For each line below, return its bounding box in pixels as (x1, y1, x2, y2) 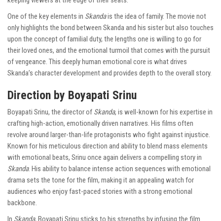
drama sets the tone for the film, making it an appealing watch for (7, 176, 194, 185)
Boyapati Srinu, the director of (7, 108, 94, 117)
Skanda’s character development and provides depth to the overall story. (7, 69, 212, 78)
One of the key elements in (7, 12, 85, 21)
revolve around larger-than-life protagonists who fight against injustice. (7, 130, 210, 140)
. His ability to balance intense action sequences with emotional (29, 164, 211, 174)
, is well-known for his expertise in (115, 108, 213, 117)
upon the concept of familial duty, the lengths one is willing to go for (7, 35, 201, 44)
